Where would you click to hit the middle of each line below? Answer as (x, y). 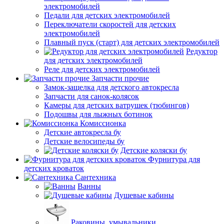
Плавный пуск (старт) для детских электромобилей (132, 42)
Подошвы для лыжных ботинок (98, 114)
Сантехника (95, 177)
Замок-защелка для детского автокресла (111, 87)
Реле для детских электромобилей (102, 69)
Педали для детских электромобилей (107, 15)
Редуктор (202, 51)
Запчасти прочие (120, 78)
